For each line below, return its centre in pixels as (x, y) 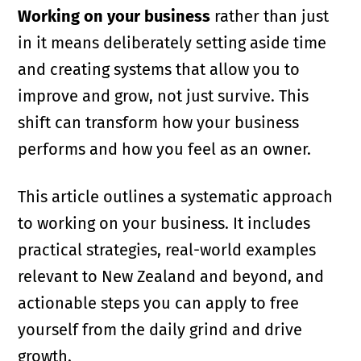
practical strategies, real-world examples (167, 250)
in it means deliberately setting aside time (172, 43)
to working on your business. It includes (164, 224)
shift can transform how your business (159, 123)
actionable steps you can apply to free (159, 303)
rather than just (270, 17)
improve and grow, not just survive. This (164, 96)
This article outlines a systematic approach (176, 197)
